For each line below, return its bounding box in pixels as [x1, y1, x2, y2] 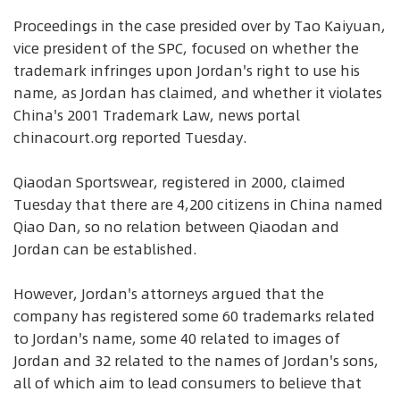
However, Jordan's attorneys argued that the [13, 284, 324, 304]
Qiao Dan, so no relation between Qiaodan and [13, 217, 339, 237]
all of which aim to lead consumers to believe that [13, 373, 362, 393]
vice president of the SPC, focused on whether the [13, 38, 359, 58]
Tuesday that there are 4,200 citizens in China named [13, 195, 383, 214]
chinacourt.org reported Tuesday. [13, 128, 247, 147]
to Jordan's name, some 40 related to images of [13, 329, 340, 348]
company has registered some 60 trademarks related [13, 306, 375, 326]
